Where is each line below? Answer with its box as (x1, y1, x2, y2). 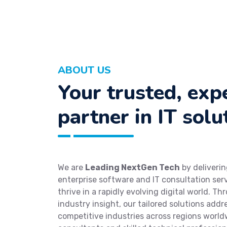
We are (58, 163, 85, 172)
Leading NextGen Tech (85, 163, 180, 172)
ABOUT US (58, 63, 111, 77)
